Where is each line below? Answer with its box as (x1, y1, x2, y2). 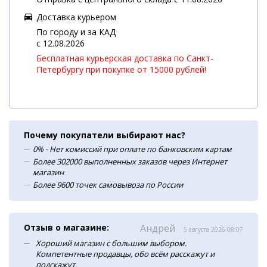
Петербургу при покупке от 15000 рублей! (36, 63, 206, 75)
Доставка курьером (36, 11, 116, 23)
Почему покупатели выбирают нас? (24, 129, 185, 141)
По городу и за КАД (36, 26, 116, 38)
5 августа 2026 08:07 (184, 225, 243, 234)
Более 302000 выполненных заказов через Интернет (33, 156, 227, 167)
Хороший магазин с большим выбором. (36, 237, 187, 249)
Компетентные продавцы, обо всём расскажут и (36, 248, 215, 259)
